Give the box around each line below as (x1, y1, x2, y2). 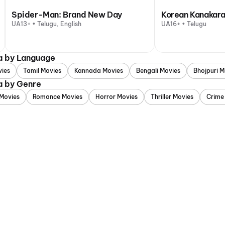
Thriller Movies (151, 93, 193, 100)
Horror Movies (95, 93, 138, 100)
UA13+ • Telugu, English (12, 20, 81, 28)
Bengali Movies (136, 67, 180, 74)
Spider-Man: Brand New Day (12, 10, 122, 20)
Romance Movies (33, 93, 82, 100)
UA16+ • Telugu (161, 20, 206, 28)
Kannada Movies (74, 67, 123, 74)
